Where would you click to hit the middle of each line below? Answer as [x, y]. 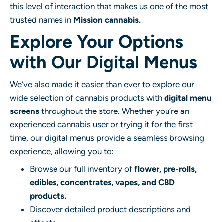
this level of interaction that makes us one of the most [109, 6]
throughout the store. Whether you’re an [114, 111]
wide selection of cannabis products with [87, 97]
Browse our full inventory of [82, 169]
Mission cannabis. [107, 20]
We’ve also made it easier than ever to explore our [102, 84]
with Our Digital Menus [104, 62]
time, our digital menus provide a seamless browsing [107, 138]
